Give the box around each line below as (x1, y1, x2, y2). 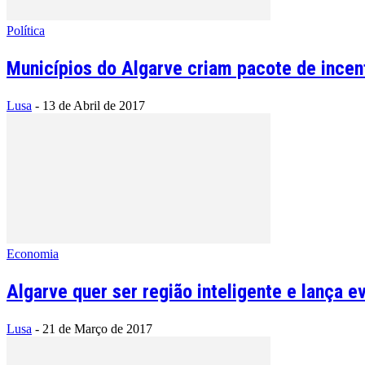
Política (7, 23, 45, 37)
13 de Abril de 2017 (42, 98, 145, 112)
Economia (7, 246, 59, 261)
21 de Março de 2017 (42, 321, 152, 336)
